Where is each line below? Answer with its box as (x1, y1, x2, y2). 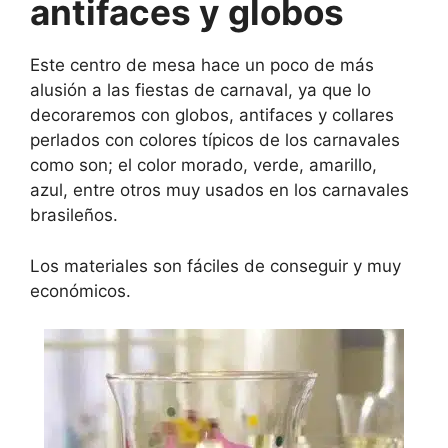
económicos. (30, 280, 131, 301)
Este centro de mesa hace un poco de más (30, 55, 374, 76)
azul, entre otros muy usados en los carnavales (30, 180, 409, 201)
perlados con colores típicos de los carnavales (30, 130, 400, 151)
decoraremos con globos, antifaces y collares (30, 105, 394, 126)
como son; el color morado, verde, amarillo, (30, 155, 377, 176)
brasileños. (30, 205, 118, 226)
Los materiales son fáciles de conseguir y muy (30, 255, 401, 276)
